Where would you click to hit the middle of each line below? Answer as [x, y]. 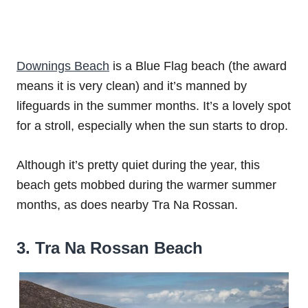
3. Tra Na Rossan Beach [110, 248]
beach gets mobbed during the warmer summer [146, 185]
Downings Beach [63, 66]
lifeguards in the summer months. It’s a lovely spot [154, 106]
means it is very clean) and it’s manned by [132, 86]
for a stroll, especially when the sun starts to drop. [152, 126]
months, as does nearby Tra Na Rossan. [127, 205]
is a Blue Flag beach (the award [198, 66]
